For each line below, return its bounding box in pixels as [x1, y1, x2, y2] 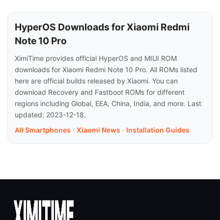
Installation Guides [126, 125, 190, 134]
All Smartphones [15, 125, 71, 134]
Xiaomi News [77, 125, 120, 134]
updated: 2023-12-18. [15, 110, 86, 119]
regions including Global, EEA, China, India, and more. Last [15, 99, 201, 108]
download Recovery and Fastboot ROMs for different [15, 87, 185, 96]
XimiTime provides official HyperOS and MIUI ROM [15, 54, 177, 62]
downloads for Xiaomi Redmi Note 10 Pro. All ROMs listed [15, 65, 197, 74]
